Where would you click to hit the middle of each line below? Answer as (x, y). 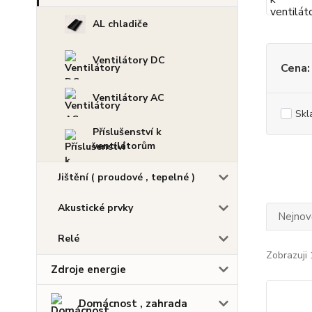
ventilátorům (124, 146)
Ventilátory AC (128, 98)
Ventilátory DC (129, 60)
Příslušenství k (127, 132)
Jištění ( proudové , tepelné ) (126, 177)
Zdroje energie (88, 270)
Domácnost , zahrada (133, 304)
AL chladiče (120, 24)
